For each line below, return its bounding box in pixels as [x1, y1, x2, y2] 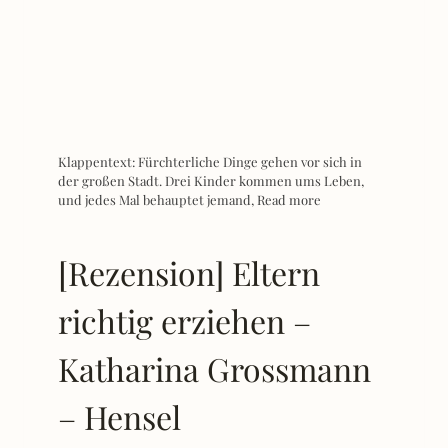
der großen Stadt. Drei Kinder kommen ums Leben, [58, 171, 364, 189]
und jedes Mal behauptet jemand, [58, 190, 257, 208]
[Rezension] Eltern [58, 250, 320, 294]
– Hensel [58, 394, 181, 438]
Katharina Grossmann [58, 346, 371, 390]
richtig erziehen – [58, 298, 311, 342]
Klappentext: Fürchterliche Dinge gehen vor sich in [58, 152, 362, 170]
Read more [257, 190, 321, 208]
